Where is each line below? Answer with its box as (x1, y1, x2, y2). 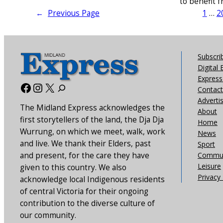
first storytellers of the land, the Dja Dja (20, 114, 164, 125)
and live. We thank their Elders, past (20, 138, 151, 149)
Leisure (198, 161, 221, 171)
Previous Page (48, 7, 100, 18)
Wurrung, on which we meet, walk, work (20, 126, 165, 137)
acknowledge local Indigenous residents (20, 174, 165, 185)
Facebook (19, 79, 71, 96)
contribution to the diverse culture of (20, 198, 155, 209)
